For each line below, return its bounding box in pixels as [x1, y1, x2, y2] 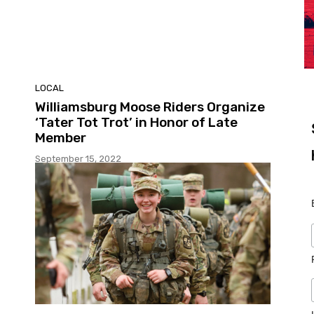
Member [35, 130, 86, 146]
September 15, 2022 [35, 153, 121, 165]
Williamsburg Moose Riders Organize [35, 99, 265, 116]
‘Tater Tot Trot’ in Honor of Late [35, 114, 238, 131]
